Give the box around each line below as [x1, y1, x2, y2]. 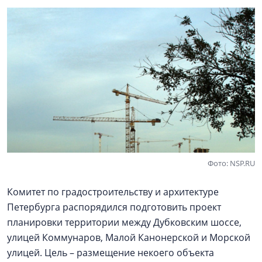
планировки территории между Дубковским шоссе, [7, 215, 242, 229]
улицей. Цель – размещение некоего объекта [7, 246, 214, 259]
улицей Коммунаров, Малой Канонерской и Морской [7, 230, 250, 244]
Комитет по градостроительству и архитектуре [7, 185, 219, 198]
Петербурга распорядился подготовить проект [7, 200, 221, 213]
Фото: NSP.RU [208, 157, 255, 168]
